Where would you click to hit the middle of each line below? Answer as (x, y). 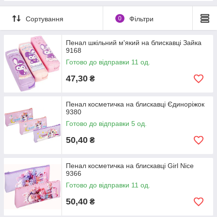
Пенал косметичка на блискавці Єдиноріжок (135, 104)
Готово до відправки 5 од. (106, 124)
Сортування (45, 19)
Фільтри (141, 19)
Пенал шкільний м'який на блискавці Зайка (134, 43)
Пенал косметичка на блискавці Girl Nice (130, 166)
